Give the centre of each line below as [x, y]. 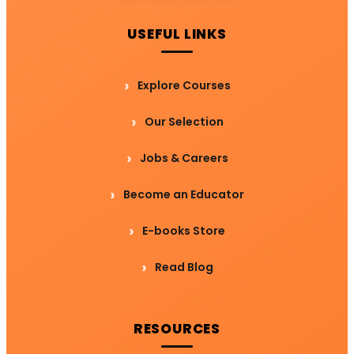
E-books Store [184, 231]
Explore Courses [184, 86]
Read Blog [184, 267]
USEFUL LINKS [177, 34]
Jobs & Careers [184, 158]
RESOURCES [177, 329]
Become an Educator [184, 195]
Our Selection [184, 122]
